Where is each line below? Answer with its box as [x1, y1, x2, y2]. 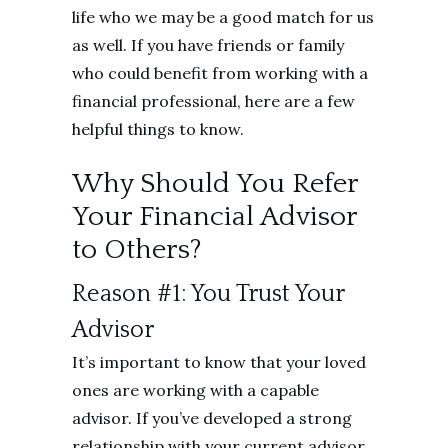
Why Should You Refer [72, 168, 358, 199]
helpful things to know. [72, 119, 248, 139]
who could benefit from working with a [72, 63, 368, 83]
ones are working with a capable [72, 380, 319, 400]
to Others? [72, 234, 202, 265]
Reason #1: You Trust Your [72, 281, 344, 307]
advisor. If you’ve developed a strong [72, 408, 352, 428]
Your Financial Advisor [72, 201, 357, 232]
